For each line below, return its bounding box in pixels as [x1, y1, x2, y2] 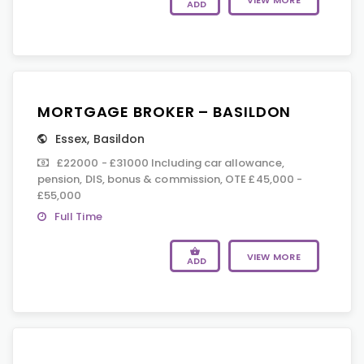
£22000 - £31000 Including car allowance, [57, 155, 284, 171]
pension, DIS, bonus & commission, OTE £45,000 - [37, 171, 303, 187]
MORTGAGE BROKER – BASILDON [37, 102, 292, 122]
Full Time [54, 209, 102, 224]
